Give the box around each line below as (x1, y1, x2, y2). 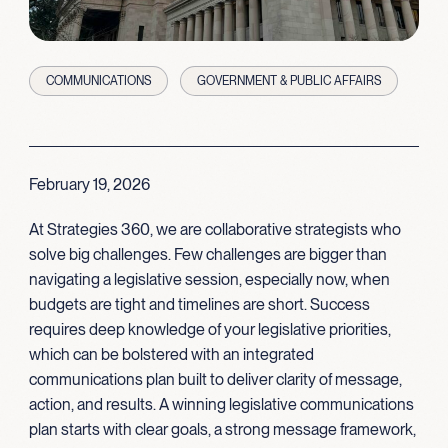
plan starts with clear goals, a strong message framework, (28, 419, 416, 439)
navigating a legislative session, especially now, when (28, 269, 390, 289)
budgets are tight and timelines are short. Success (28, 294, 370, 314)
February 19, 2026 (28, 174, 150, 194)
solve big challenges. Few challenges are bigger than (28, 244, 387, 264)
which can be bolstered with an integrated (28, 344, 314, 364)
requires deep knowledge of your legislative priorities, (28, 319, 391, 339)
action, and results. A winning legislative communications (28, 394, 414, 414)
